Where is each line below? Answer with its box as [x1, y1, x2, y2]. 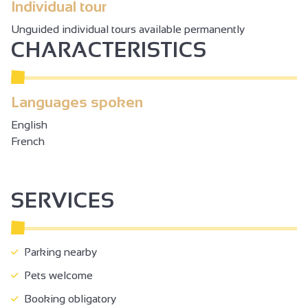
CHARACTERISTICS [11, 38, 207, 62]
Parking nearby [19, 246, 97, 258]
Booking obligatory [19, 293, 116, 305]
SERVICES [11, 189, 115, 212]
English [11, 119, 47, 131]
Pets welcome [19, 269, 93, 282]
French [11, 135, 45, 148]
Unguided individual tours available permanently [11, 23, 245, 36]
